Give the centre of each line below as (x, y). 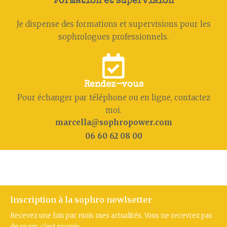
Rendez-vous (113, 85)
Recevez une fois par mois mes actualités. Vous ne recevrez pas (111, 216)
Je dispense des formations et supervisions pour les (113, 24)
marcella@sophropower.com (113, 122)
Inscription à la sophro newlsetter (81, 200)
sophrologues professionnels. (113, 37)
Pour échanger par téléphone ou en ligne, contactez (113, 98)
